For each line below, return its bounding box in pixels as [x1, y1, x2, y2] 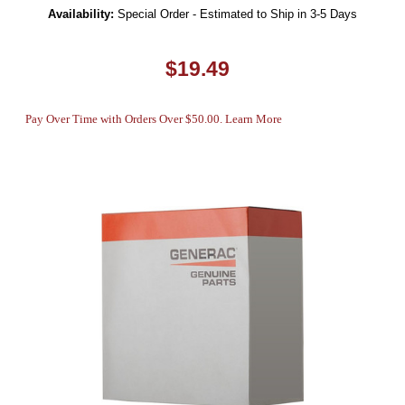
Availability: [47, 6, 114, 21]
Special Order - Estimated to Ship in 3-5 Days [118, 6, 358, 21]
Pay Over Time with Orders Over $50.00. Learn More [25, 111, 282, 126]
